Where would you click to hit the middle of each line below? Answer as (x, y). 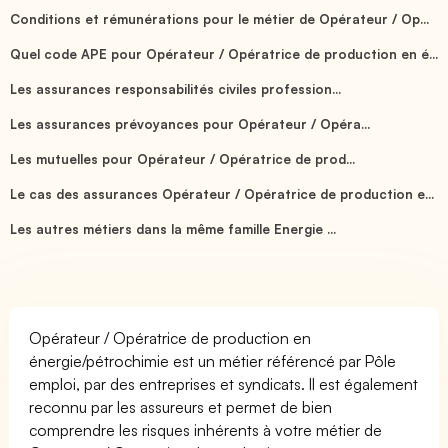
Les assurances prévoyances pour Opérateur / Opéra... (190, 123)
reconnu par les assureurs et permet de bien (181, 406)
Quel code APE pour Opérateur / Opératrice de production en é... (224, 53)
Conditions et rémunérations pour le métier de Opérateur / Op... (219, 18)
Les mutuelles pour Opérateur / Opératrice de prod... (182, 158)
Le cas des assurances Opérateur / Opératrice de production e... (222, 193)
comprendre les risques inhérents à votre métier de (206, 429)
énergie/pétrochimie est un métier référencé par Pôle (213, 360)
